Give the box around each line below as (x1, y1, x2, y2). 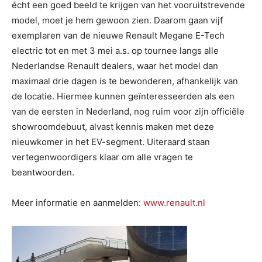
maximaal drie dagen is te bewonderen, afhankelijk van (12, 75, 238, 87)
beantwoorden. (12, 167, 74, 178)
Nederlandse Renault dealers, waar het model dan (12, 60, 218, 71)
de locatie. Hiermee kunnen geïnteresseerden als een (12, 91, 235, 102)
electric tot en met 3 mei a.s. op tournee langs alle (12, 45, 219, 56)
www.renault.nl (143, 197, 205, 208)
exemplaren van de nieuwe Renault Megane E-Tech (12, 30, 225, 41)
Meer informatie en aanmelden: (12, 197, 143, 208)
